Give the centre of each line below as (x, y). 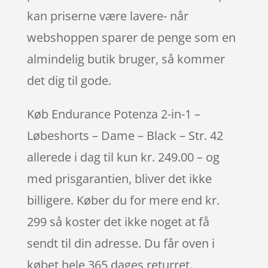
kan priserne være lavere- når (107, 16)
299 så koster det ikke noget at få (118, 221)
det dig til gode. (69, 80)
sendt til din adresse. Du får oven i (121, 243)
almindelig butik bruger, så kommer (126, 59)
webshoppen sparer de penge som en (131, 37)
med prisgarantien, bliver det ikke (119, 178)
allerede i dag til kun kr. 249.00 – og (123, 157)
